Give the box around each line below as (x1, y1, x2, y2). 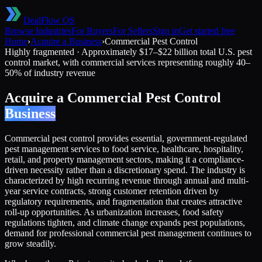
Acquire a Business (30, 36, 102, 46)
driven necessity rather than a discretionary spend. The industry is (5, 164, 245, 175)
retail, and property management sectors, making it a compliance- (5, 154, 244, 164)
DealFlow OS (23, 15, 75, 25)
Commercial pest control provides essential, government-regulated (5, 133, 247, 143)
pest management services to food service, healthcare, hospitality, (5, 143, 243, 154)
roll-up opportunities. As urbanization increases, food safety (5, 206, 223, 217)
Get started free (179, 26, 235, 36)
